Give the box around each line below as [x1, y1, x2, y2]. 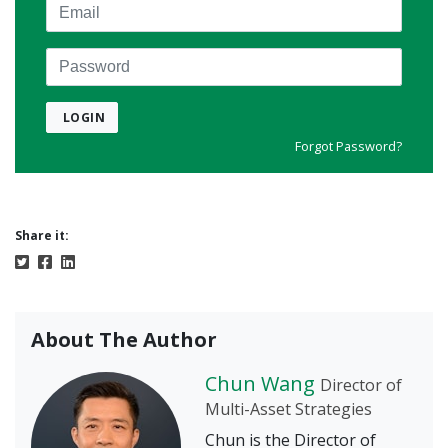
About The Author [31, 326, 217, 354]
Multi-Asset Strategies [205, 398, 372, 421]
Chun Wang [205, 370, 315, 398]
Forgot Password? [295, 137, 402, 156]
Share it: [15, 227, 69, 245]
